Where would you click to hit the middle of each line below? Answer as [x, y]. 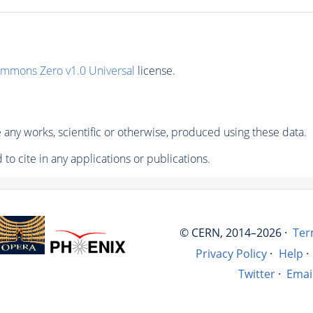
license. [155, 70]
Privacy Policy [232, 253]
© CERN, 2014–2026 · [233, 233]
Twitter [257, 274]
